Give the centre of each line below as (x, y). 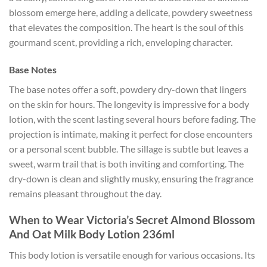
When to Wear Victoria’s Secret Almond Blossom (132, 220)
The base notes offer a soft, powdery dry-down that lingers (128, 89)
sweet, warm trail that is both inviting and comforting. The (126, 163)
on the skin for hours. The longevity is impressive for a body (129, 104)
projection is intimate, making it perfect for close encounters (131, 133)
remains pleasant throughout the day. (85, 193)
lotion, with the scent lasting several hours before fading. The (132, 119)
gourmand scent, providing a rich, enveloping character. (121, 42)
